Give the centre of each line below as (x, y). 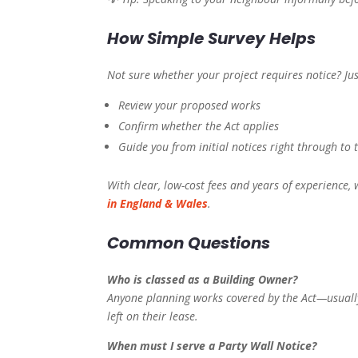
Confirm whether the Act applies (199, 126)
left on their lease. (153, 316)
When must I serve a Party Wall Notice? (212, 346)
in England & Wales (158, 204)
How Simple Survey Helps (212, 39)
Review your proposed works (190, 105)
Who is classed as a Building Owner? (203, 280)
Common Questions (189, 243)
